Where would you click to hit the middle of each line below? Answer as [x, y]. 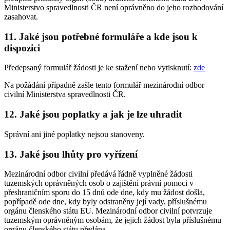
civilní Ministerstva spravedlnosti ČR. [65, 94]
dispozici [22, 48]
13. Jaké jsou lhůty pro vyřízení [71, 154]
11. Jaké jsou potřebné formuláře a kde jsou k [101, 36]
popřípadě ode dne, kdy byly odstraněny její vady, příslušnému [106, 202]
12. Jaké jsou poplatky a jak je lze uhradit [93, 114]
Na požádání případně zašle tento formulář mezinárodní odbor [104, 85]
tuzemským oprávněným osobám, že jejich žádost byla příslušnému [113, 220]
